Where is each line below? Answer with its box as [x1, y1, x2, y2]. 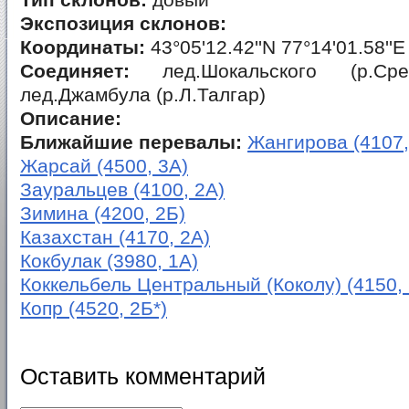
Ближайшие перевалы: [20, 131, 242, 153]
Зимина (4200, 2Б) [20, 203, 185, 225]
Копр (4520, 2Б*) [20, 298, 167, 320]
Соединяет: [20, 60, 130, 82]
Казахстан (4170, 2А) [20, 226, 210, 248]
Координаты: [20, 37, 145, 58]
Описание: [20, 108, 121, 130]
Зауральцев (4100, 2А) [20, 179, 225, 201]
